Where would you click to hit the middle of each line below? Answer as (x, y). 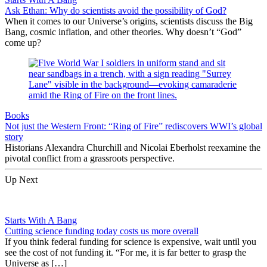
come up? (23, 42)
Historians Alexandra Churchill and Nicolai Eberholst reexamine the (133, 147)
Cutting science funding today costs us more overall (102, 231)
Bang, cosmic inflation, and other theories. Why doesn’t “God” (123, 32)
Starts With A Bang (41, 220)
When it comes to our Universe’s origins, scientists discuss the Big (129, 21)
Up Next (21, 179)
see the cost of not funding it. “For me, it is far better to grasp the (125, 252)
